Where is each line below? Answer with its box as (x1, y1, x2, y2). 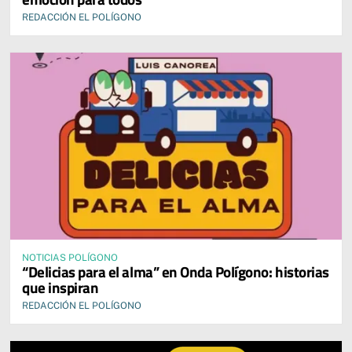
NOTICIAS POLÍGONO (22, 251, 118, 263)
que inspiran (22, 275, 99, 299)
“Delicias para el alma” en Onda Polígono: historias (22, 259, 329, 283)
